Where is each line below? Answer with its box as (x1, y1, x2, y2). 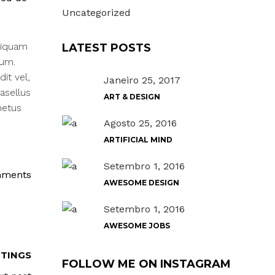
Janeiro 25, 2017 (103, 74, 180, 86)
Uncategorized (62, 7, 131, 18)
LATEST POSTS (62, 41, 151, 55)
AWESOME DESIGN (103, 178, 179, 187)
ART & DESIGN (103, 92, 160, 101)
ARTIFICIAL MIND (103, 135, 172, 144)
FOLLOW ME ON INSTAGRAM (62, 257, 231, 271)
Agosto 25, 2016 (103, 117, 177, 129)
